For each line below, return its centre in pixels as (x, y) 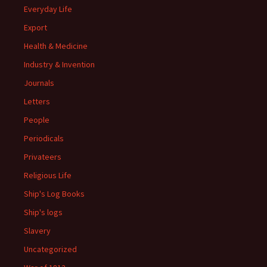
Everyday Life (48, 9)
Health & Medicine (56, 46)
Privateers (43, 157)
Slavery (37, 231)
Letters (37, 101)
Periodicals (44, 138)
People (37, 120)
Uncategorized (50, 249)
